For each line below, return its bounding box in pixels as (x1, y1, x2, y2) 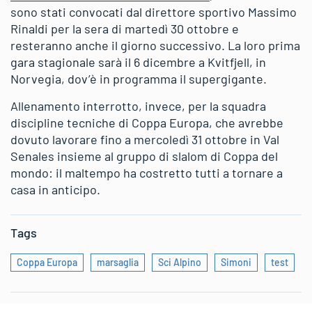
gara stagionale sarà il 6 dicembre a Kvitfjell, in (10, 54, 266, 70)
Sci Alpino (158, 256, 201, 268)
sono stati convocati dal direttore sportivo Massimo (10, 4, 297, 19)
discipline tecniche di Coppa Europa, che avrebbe (10, 115, 283, 130)
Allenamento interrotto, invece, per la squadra (10, 98, 266, 114)
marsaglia (97, 256, 139, 268)
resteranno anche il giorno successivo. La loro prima (10, 38, 300, 53)
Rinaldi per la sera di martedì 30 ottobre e (10, 21, 239, 36)
